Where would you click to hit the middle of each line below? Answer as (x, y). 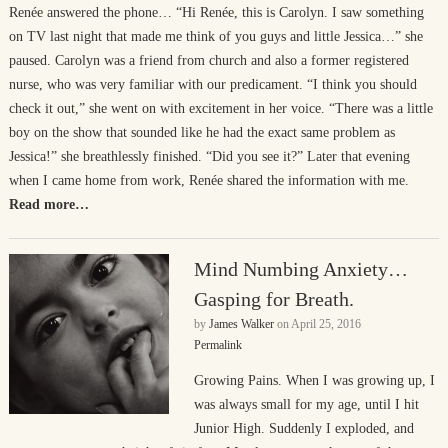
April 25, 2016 (325, 324)
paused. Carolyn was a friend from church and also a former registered (208, 60)
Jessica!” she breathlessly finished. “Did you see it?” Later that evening (209, 156)
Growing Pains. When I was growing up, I (314, 380)
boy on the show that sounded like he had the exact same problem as (201, 132)
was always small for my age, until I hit (306, 404)
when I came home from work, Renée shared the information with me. (208, 180)
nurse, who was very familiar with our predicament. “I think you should (212, 84)
